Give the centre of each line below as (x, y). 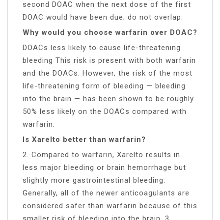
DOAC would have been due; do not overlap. (103, 17)
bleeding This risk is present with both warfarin (109, 60)
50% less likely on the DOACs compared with (105, 111)
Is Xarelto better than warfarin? (84, 139)
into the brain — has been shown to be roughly (108, 98)
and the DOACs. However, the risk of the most (108, 73)
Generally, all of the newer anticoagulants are (106, 193)
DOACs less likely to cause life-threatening (102, 47)
